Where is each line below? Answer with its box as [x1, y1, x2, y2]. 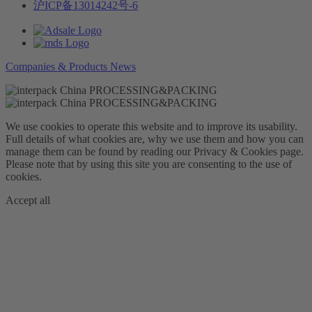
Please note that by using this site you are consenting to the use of [6, 157, 292, 170]
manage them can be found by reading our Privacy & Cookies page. [6, 145, 304, 157]
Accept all [6, 194, 50, 206]
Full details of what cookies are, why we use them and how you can [6, 132, 304, 145]
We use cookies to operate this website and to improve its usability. [6, 120, 297, 132]
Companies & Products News [6, 60, 136, 72]
